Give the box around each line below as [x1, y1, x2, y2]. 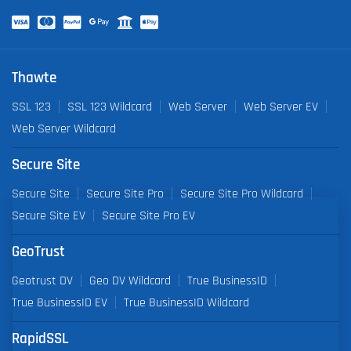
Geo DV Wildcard [89, 274, 171, 288]
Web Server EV [244, 100, 318, 113]
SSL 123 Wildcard [67, 100, 152, 113]
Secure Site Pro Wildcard [180, 186, 303, 200]
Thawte [12, 70, 56, 85]
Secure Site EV [12, 208, 85, 222]
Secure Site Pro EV [102, 208, 195, 222]
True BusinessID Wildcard [124, 296, 249, 309]
